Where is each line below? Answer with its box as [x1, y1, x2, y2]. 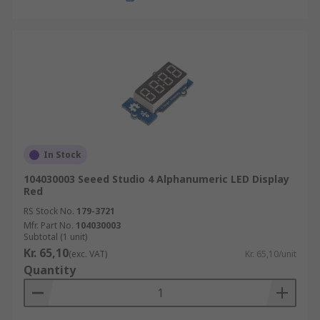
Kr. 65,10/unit [245, 248, 296, 260]
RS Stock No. [24, 205, 74, 217]
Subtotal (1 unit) [24, 231, 87, 243]
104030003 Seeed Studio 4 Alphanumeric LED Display [24, 172, 289, 186]
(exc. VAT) [69, 248, 107, 260]
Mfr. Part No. [24, 219, 74, 231]
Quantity [24, 262, 76, 278]
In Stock [44, 149, 81, 161]
